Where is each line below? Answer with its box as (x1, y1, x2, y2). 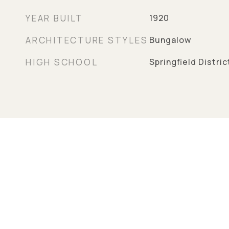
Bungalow (149, 34, 191, 45)
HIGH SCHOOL (26, 56, 98, 68)
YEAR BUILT (26, 12, 83, 24)
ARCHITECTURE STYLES (26, 34, 148, 46)
